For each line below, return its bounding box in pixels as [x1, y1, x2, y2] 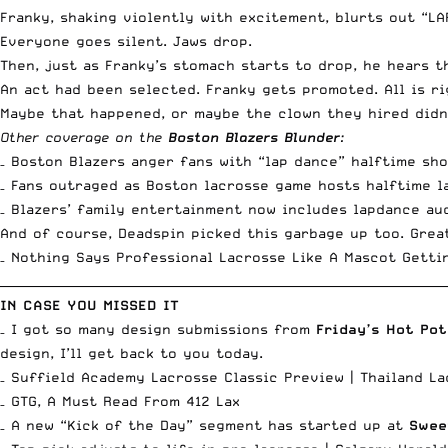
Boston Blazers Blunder [168, 128, 340, 145]
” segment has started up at [186, 416, 409, 433]
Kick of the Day [67, 416, 186, 433]
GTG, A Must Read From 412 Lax [11, 392, 240, 409]
